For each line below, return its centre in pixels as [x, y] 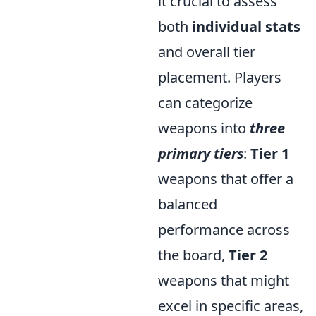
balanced [188, 204]
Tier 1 [270, 153]
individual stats [246, 26]
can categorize [205, 103]
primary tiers [201, 153]
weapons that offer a [226, 179]
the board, [193, 255]
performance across [224, 230]
